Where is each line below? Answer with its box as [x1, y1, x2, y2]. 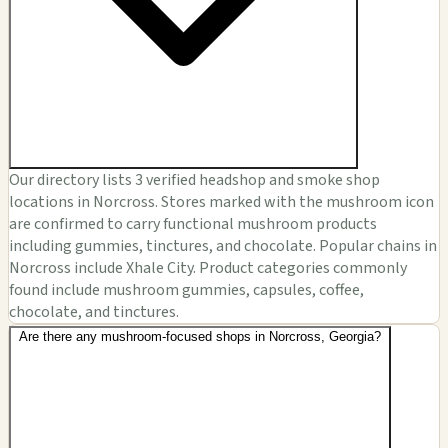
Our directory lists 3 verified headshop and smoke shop [9, 169, 380, 192]
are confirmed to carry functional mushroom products [9, 213, 377, 236]
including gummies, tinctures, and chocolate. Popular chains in [9, 235, 437, 258]
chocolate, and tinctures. [9, 301, 179, 324]
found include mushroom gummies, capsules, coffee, [9, 279, 364, 302]
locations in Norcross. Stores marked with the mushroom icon [9, 191, 434, 214]
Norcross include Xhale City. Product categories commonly [9, 257, 407, 280]
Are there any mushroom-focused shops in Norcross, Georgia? [19, 329, 381, 345]
